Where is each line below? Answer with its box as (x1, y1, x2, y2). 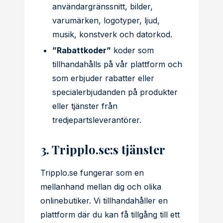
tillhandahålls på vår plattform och (52, 59, 182, 69)
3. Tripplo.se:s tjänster (40, 141, 165, 157)
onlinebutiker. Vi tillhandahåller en (40, 196, 168, 206)
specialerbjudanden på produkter (52, 87, 178, 97)
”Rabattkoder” (52, 45, 111, 55)
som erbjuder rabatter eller (52, 73, 154, 83)
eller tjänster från (52, 101, 117, 111)
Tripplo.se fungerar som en (40, 168, 144, 178)
